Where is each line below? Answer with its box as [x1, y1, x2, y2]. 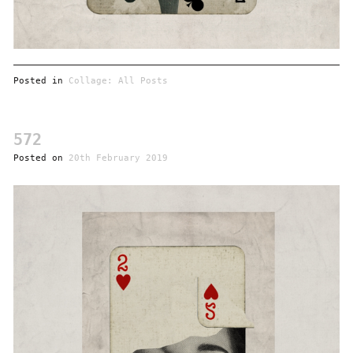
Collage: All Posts [68, 75, 168, 87]
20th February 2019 [68, 152, 168, 164]
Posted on [13, 152, 69, 164]
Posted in [13, 75, 69, 87]
